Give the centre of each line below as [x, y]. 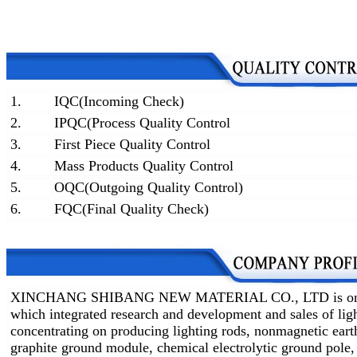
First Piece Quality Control [132, 145]
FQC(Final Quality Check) [131, 209]
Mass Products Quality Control [144, 166]
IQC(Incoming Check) [119, 102]
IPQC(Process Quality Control [142, 123]
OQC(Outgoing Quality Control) [149, 188]
